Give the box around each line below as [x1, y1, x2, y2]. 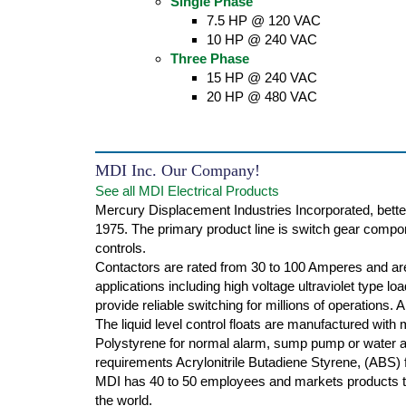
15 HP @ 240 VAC [207, 70, 317, 85]
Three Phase [170, 51, 249, 66]
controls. [95, 240, 146, 256]
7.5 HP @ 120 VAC [207, 13, 321, 28]
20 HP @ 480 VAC [207, 89, 317, 104]
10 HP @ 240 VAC [207, 32, 317, 47]
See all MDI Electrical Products [95, 183, 279, 198]
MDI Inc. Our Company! [95, 161, 260, 179]
